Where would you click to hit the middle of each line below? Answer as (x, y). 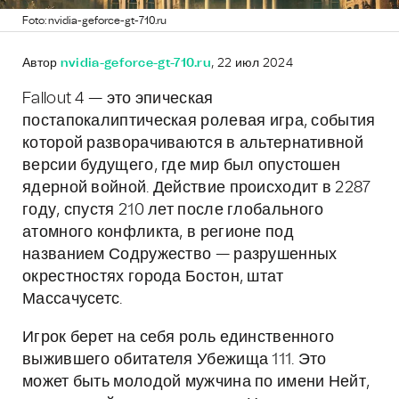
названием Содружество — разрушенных (180, 255)
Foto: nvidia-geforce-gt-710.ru (94, 20)
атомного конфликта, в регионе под (158, 232)
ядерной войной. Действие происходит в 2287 (197, 188)
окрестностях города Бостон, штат (153, 277)
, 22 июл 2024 (252, 63)
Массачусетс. (73, 299)
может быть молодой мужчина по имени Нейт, (196, 382)
